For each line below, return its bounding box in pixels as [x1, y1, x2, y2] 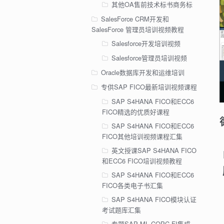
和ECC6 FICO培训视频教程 [101, 155, 182, 165]
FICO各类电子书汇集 [101, 180, 163, 190]
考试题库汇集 [101, 204, 141, 214]
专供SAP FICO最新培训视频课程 [101, 82, 197, 92]
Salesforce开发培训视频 [111, 38, 180, 48]
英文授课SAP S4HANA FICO [111, 145, 196, 155]
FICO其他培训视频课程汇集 [101, 131, 182, 141]
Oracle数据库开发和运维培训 [101, 67, 184, 77]
